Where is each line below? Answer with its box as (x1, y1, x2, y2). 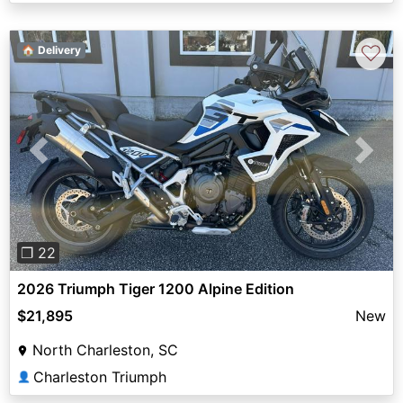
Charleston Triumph (33, 367, 166, 386)
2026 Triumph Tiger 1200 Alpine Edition (17, 279, 294, 298)
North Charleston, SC (32, 340, 178, 359)
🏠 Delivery (21, 42, 81, 57)
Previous (38, 151, 97, 170)
